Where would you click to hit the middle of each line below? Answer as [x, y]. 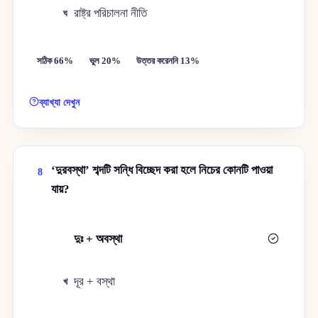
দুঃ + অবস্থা [98, 238]
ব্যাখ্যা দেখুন [60, 103]
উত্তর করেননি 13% [168, 61]
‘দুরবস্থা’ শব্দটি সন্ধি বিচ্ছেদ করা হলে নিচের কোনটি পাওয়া [161, 170]
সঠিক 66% [55, 61]
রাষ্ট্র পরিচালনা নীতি [111, 13]
